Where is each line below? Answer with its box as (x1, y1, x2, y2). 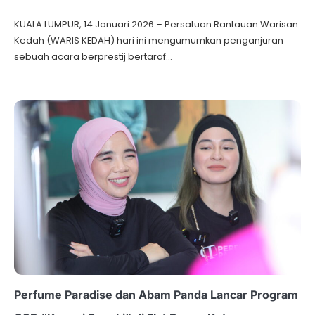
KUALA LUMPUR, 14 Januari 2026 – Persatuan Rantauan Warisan (14, 18, 298, 32)
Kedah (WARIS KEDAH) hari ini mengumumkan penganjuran (14, 34, 283, 48)
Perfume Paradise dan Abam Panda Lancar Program (14, 288, 298, 302)
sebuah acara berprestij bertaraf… (14, 50, 172, 64)
